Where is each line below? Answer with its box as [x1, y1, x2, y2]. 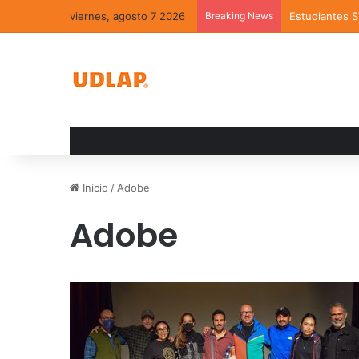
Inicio [79, 181, 108, 194]
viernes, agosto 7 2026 [70, 10, 185, 22]
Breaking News [205, 10, 273, 22]
